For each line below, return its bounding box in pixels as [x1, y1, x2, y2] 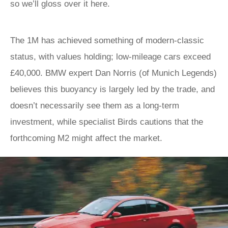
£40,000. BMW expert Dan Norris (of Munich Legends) [10, 68, 217, 78]
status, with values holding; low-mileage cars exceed [10, 52, 211, 62]
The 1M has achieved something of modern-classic [10, 36, 204, 45]
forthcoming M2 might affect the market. [10, 133, 162, 143]
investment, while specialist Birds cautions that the [10, 117, 203, 127]
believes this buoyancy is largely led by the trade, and [10, 84, 215, 94]
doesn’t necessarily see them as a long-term [10, 101, 179, 110]
